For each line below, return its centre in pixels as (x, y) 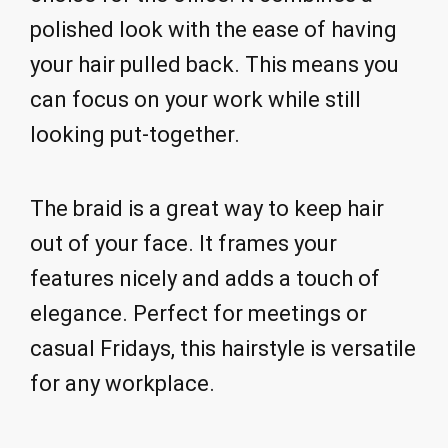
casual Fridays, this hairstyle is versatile (223, 349)
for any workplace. (122, 384)
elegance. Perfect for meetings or (198, 314)
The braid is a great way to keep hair (207, 209)
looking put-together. (135, 134)
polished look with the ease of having (213, 29)
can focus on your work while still (195, 99)
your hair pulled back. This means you (214, 64)
